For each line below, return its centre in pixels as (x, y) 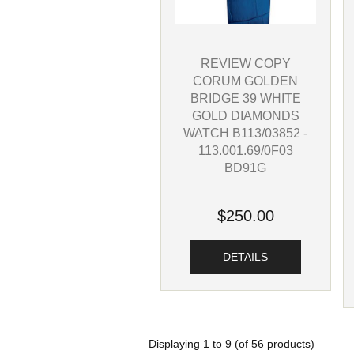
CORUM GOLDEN (246, 81)
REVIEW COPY (245, 64)
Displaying (176, 345)
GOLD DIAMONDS (245, 116)
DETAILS (246, 257)
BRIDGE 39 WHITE (245, 98)
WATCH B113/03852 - (246, 133)
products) (290, 345)
